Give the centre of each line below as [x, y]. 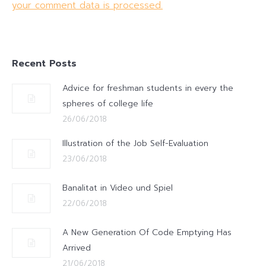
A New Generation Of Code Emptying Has [147, 232]
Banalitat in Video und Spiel [118, 188]
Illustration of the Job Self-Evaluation [135, 143]
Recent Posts [44, 64]
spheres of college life [108, 104]
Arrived [77, 248]
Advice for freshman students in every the [148, 88]
